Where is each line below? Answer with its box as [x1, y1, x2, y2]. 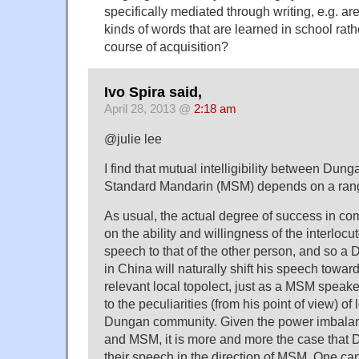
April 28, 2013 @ [104, 102, 194, 115]
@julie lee [104, 131, 162, 146]
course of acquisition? [104, 39, 228, 54]
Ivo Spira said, [104, 83, 202, 100]
